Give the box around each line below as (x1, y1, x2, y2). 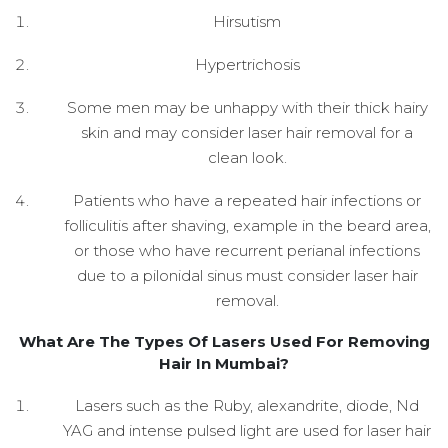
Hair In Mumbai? (159, 353, 289, 373)
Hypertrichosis (194, 54, 300, 74)
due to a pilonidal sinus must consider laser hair (76, 265, 418, 285)
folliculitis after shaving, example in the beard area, (63, 215, 431, 235)
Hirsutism (213, 11, 281, 31)
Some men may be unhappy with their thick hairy (66, 97, 428, 117)
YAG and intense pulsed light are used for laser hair (63, 420, 431, 440)
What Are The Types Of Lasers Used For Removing (18, 331, 430, 351)
